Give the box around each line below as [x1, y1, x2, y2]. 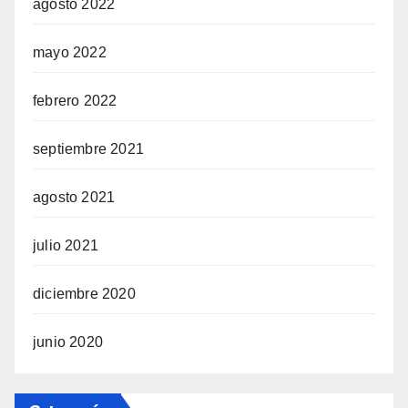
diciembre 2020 [33, 286, 136, 302]
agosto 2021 [33, 189, 116, 206]
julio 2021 [33, 238, 98, 254]
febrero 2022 [33, 93, 117, 109]
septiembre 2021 [33, 141, 144, 158]
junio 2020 [33, 334, 103, 351]
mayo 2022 [33, 45, 107, 61]
